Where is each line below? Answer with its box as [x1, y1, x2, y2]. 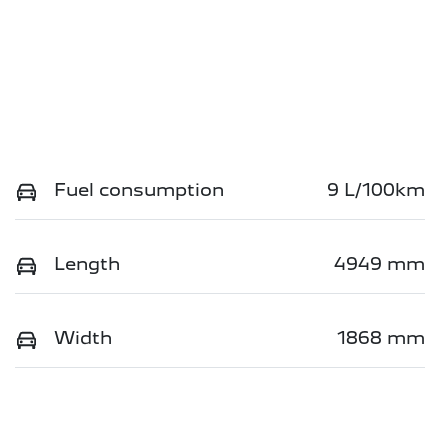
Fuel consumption [54, 178, 224, 200]
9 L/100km [327, 178, 425, 200]
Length [54, 252, 120, 274]
